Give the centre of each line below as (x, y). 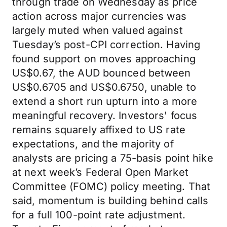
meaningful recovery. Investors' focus (105, 116)
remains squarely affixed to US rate (99, 130)
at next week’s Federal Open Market (100, 172)
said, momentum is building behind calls (110, 201)
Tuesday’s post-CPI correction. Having (106, 45)
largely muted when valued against (98, 30)
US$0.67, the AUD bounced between (102, 73)
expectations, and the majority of (93, 144)
